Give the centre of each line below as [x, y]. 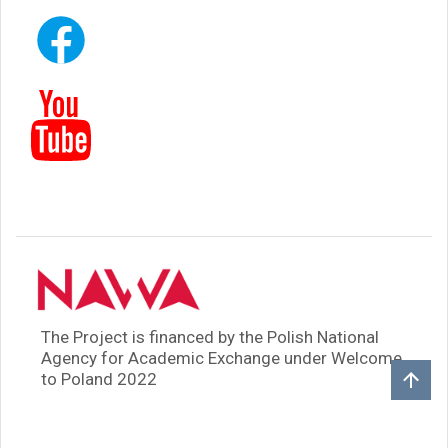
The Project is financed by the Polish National [210, 337]
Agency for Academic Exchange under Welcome [221, 358]
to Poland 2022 [99, 379]
